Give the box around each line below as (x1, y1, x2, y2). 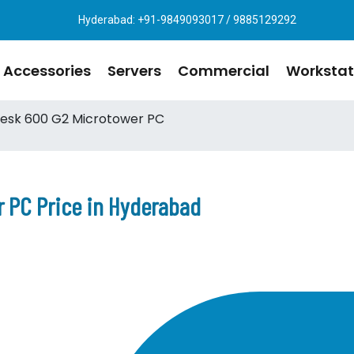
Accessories (3, 60, 91, 81)
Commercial (178, 60, 269, 81)
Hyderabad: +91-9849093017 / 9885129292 (78, 13, 296, 26)
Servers (107, 60, 161, 81)
